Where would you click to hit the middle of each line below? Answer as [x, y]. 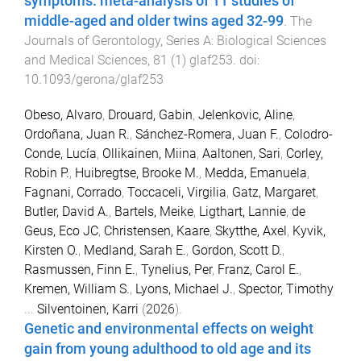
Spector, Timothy [286, 289]
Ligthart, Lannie [243, 212]
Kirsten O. [51, 251]
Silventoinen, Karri [88, 309]
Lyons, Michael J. [184, 289]
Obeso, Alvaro [63, 115]
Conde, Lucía [60, 154]
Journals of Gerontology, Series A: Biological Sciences [175, 40]
